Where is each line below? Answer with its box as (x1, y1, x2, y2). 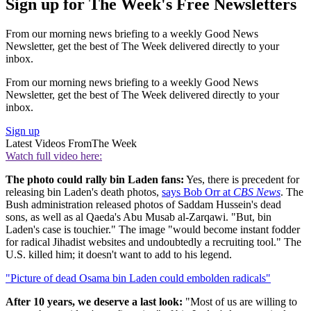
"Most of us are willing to (183, 296, 297, 308)
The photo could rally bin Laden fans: (6, 174, 184, 185)
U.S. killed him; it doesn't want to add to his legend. (6, 249, 232, 260)
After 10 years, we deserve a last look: (6, 296, 183, 308)
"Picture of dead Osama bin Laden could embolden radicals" (6, 272, 271, 284)
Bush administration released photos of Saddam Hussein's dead (6, 199, 281, 210)
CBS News (233, 186, 280, 198)
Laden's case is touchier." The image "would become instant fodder (6, 224, 300, 235)
